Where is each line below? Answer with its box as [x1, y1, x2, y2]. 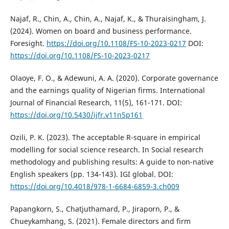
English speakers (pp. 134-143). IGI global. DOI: [10, 169, 173, 179]
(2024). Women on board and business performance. [10, 26, 192, 36]
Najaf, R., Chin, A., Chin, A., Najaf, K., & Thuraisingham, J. [10, 14, 206, 24]
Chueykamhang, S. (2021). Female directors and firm [10, 216, 191, 226]
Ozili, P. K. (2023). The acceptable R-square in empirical [10, 132, 200, 143]
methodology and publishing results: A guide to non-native [10, 157, 214, 167]
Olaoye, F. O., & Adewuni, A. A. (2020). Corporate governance [10, 73, 218, 83]
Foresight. [10, 38, 47, 49]
